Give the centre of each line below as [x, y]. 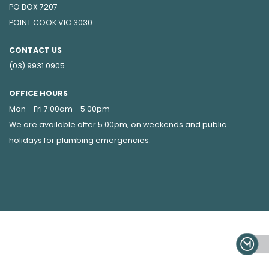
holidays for [33, 140]
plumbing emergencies [103, 140]
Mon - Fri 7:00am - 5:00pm [59, 109]
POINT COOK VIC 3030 [51, 23]
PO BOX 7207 [33, 7]
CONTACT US [35, 50]
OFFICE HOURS [38, 93]
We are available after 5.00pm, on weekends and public [118, 125]
